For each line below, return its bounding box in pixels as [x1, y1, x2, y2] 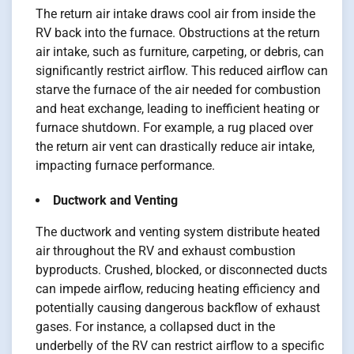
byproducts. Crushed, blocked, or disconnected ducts [36, 262, 327, 278]
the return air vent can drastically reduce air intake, [36, 139, 314, 155]
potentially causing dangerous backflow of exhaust [36, 300, 320, 316]
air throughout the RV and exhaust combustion [36, 243, 296, 259]
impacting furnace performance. [36, 158, 215, 174]
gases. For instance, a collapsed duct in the [36, 319, 275, 335]
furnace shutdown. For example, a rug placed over [36, 120, 313, 136]
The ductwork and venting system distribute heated [36, 224, 320, 240]
